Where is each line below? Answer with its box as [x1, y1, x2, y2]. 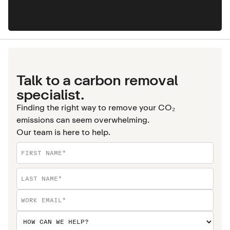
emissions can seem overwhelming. [16, 114, 149, 125]
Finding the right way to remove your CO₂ [16, 102, 175, 113]
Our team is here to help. [16, 127, 110, 138]
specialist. [16, 85, 84, 103]
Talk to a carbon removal [16, 71, 178, 89]
